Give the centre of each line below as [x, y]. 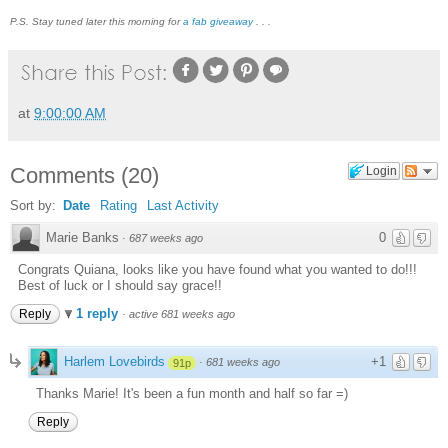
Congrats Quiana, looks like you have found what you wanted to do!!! [217, 270]
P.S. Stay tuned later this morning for [96, 21]
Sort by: [35, 206]
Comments [62, 176]
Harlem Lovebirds [114, 362]
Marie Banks [82, 238]
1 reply [99, 314]
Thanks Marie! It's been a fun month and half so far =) [192, 394]
